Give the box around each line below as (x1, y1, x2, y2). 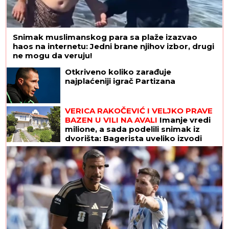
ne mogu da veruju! (13, 51, 92, 61)
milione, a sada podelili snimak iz (65, 124, 200, 134)
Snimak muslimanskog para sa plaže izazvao (13, 32, 197, 42)
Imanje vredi (157, 115, 211, 125)
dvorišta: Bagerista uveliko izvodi (65, 133, 202, 144)
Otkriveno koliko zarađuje (65, 67, 171, 77)
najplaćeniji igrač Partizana (65, 76, 175, 86)
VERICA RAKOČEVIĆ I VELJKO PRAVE (65, 106, 213, 116)
